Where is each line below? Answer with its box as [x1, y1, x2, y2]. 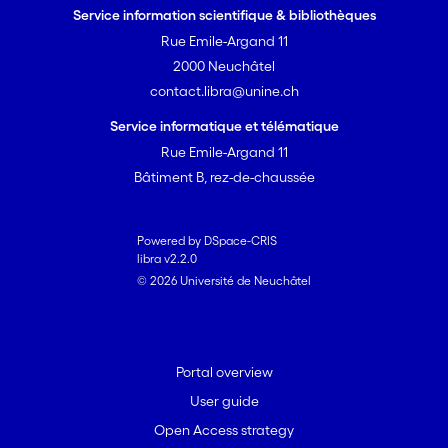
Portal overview [175, 364, 273, 380]
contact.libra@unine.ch [149, 83, 299, 99]
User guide [189, 393, 259, 409]
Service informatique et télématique [109, 118, 339, 134]
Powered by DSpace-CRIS [137, 234, 277, 247]
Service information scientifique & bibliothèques [72, 7, 376, 23]
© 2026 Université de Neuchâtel [137, 274, 311, 287]
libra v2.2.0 [137, 252, 197, 265]
